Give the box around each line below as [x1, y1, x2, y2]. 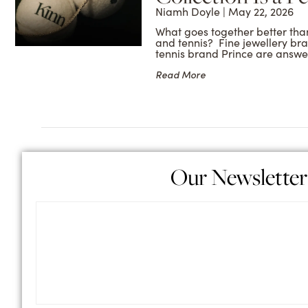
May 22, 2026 [225, 4, 294, 19]
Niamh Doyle [155, 4, 223, 19]
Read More [155, 68, 206, 82]
